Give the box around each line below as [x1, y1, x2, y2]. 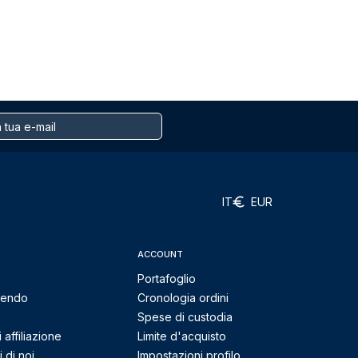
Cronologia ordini [137, 291, 229, 304]
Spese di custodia [137, 310, 233, 324]
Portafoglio [137, 272, 196, 285]
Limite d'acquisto [137, 329, 226, 343]
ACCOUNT [137, 249, 183, 260]
